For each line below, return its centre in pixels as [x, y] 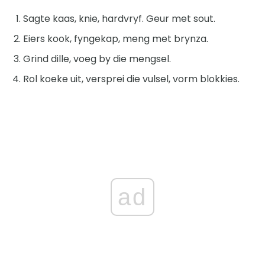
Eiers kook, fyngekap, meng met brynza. [116, 38]
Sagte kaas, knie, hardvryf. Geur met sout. [119, 18]
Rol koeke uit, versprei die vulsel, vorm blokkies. [131, 79]
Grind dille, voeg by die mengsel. [97, 59]
